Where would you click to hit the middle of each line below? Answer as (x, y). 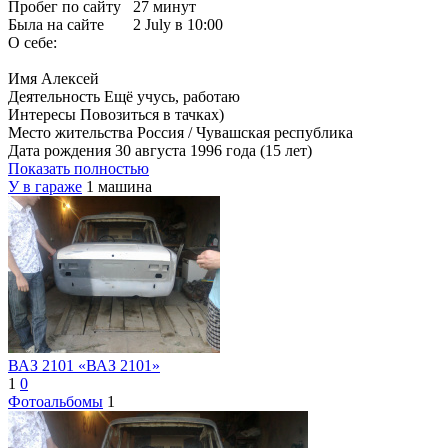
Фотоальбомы (55, 402)
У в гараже (45, 187)
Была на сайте (56, 25)
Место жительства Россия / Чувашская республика (180, 133)
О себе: (32, 43)
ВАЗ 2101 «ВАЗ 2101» (84, 366)
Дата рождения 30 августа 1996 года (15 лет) (160, 151)
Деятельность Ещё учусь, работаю (124, 97)
